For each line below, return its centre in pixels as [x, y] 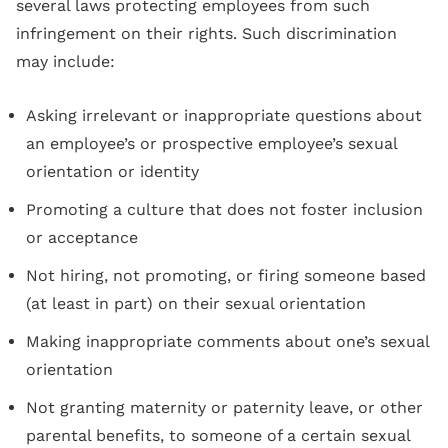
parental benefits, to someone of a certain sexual [218, 435]
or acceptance [82, 237]
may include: [65, 61]
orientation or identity [112, 171]
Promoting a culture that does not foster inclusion [224, 209]
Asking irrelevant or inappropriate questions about [224, 115]
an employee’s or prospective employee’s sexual [211, 143]
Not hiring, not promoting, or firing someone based [226, 275]
